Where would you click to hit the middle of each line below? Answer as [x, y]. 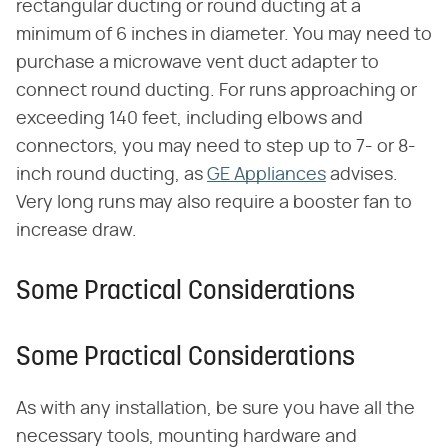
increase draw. [76, 231]
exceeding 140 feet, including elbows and [189, 119]
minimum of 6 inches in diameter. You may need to [224, 35]
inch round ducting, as [111, 175]
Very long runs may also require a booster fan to [214, 203]
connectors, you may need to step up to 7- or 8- [216, 147]
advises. [362, 175]
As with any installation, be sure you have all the [215, 409]
